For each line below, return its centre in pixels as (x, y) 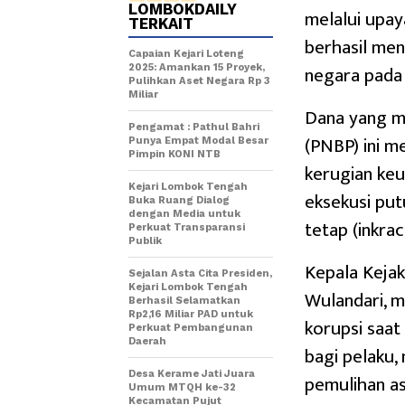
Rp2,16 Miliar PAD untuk (191, 315)
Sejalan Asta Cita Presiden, (200, 274)
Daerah (147, 342)
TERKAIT (161, 24)
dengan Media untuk (184, 214)
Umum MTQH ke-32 (182, 388)
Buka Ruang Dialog (179, 201)
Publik (145, 241)
